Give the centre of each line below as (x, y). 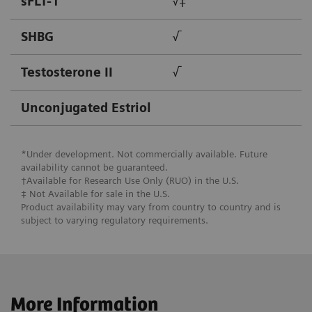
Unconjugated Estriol (86, 107)
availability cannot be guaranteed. (96, 167)
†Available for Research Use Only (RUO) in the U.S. (130, 181)
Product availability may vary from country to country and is (151, 207)
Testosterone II (67, 72)
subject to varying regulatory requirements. (115, 220)
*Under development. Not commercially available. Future (144, 154)
